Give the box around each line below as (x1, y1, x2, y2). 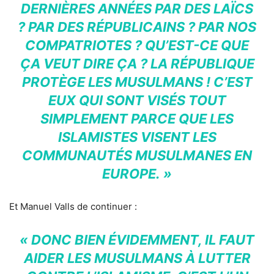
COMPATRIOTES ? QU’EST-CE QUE (25, 37, 249, 54)
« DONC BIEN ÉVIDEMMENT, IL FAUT (20, 232, 254, 248)
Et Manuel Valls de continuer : (9, 201, 137, 213)
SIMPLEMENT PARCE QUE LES (40, 111, 234, 127)
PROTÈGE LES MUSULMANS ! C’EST (21, 74, 253, 91)
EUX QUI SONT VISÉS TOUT (48, 92, 226, 109)
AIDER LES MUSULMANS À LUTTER (23, 250, 251, 267)
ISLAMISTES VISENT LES (57, 129, 217, 146)
